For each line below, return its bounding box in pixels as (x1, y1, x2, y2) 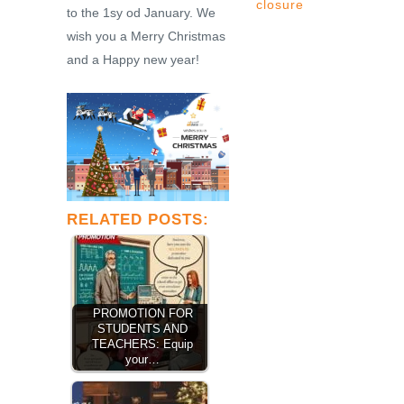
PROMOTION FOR (92, 308, 193, 320)
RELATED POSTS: (67, 211, 209, 228)
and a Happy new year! (67, 52, 199, 67)
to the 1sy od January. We (67, 5, 216, 20)
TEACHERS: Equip (92, 338, 193, 351)
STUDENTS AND (97, 323, 188, 335)
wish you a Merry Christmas (67, 29, 225, 43)
